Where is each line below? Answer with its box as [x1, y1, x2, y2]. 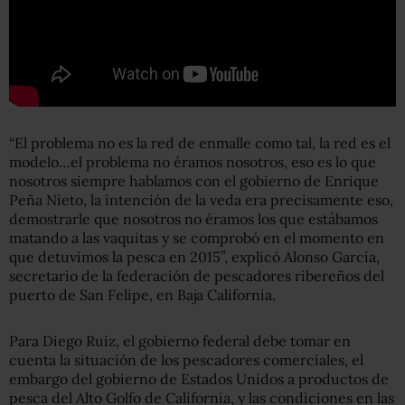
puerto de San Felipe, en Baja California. [9, 285, 276, 304]
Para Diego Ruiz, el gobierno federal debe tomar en [9, 331, 351, 350]
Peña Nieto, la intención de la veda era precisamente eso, [9, 190, 393, 209]
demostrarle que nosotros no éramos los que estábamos [9, 209, 378, 228]
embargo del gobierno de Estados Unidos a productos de [9, 369, 389, 388]
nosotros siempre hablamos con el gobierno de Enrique [9, 171, 379, 190]
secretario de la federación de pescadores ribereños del [9, 266, 384, 285]
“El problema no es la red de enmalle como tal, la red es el [9, 133, 391, 152]
